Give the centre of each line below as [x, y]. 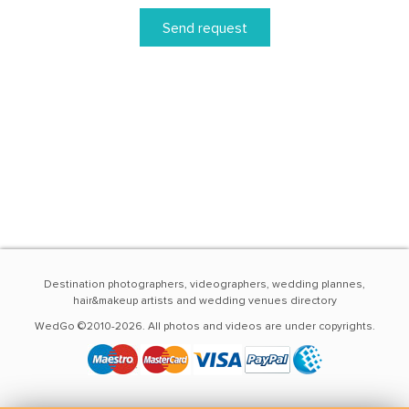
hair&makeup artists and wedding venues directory [204, 301]
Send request [204, 28]
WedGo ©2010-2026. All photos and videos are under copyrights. [204, 326]
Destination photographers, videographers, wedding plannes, [204, 284]
